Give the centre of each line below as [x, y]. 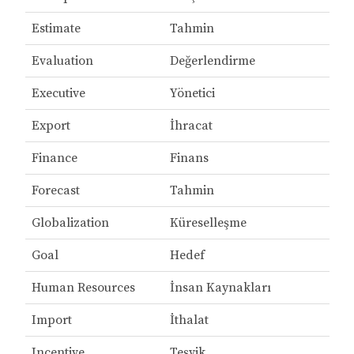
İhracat [191, 126]
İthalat [189, 320]
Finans [189, 158]
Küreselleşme [208, 223]
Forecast [55, 191]
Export [51, 126]
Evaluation [62, 61]
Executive [58, 94]
